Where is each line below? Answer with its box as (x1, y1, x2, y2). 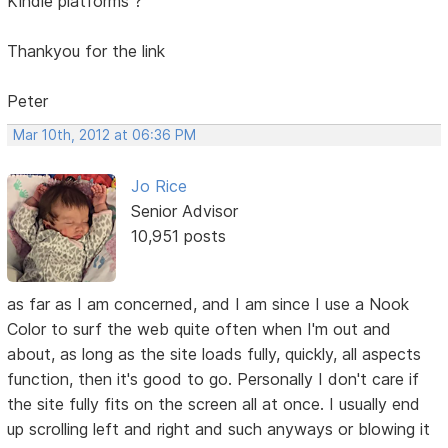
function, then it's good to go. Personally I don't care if (7, 369, 420, 390)
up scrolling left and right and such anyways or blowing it (7, 419, 431, 440)
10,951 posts (130, 226, 226, 247)
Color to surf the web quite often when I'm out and (7, 319, 392, 340)
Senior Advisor (130, 201, 238, 222)
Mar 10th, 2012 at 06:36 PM (13, 127, 197, 144)
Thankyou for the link (7, 41, 166, 62)
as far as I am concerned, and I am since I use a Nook (7, 294, 410, 315)
